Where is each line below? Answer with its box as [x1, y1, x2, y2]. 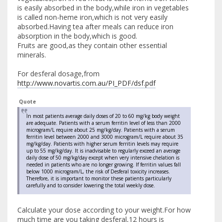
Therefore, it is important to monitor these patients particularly [26, 175, 171, 182]
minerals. [17, 50, 46, 60]
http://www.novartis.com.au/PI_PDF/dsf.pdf [17, 78, 156, 88]
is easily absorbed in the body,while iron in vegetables [17, 3, 189, 13]
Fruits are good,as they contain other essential [17, 41, 167, 51]
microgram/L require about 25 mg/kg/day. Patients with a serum [26, 126, 175, 134]
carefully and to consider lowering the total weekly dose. [26, 182, 155, 189]
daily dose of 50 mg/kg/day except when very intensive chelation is [26, 154, 179, 162]
